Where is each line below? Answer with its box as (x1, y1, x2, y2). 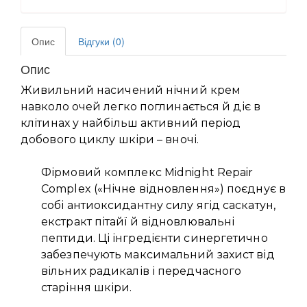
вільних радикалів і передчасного (41, 264, 242, 278)
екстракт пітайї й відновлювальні (41, 214, 235, 228)
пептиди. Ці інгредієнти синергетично (41, 231, 268, 245)
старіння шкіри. (41, 280, 132, 294)
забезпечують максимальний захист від (41, 247, 275, 261)
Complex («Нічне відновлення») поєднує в (41, 182, 286, 195)
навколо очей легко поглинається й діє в (21, 99, 260, 113)
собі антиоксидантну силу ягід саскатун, (41, 198, 275, 212)
